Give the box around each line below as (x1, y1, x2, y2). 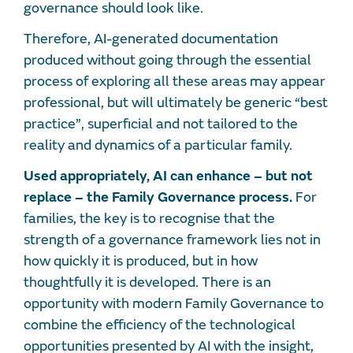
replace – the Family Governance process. (24, 188, 295, 207)
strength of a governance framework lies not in (24, 231, 321, 250)
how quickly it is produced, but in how (24, 252, 258, 271)
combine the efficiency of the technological (24, 316, 295, 335)
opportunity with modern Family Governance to (24, 295, 324, 314)
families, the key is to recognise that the (24, 210, 275, 229)
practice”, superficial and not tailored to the (24, 115, 298, 134)
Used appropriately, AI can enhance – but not (24, 167, 313, 186)
